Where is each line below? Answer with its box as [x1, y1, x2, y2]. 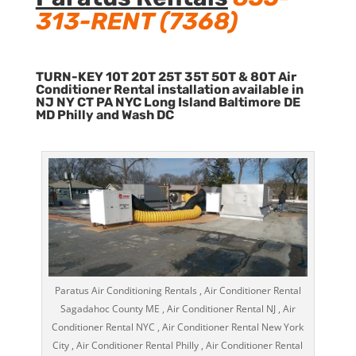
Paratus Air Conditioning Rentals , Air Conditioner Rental [54, 283, 301, 297]
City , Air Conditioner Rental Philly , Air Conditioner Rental [52, 338, 304, 352]
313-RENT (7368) [35, 7, 238, 36]
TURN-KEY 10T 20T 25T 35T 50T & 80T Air [35, 69, 296, 84]
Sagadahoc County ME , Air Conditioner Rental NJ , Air [60, 301, 296, 315]
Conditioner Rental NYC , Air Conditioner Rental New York [52, 319, 304, 334]
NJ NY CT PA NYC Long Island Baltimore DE [35, 95, 300, 110]
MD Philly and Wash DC [35, 107, 174, 122]
